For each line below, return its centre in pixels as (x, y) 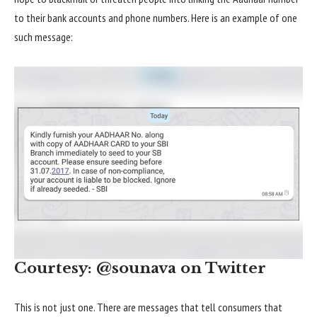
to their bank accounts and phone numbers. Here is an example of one (156, 17)
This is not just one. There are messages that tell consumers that (148, 307)
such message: (44, 36)
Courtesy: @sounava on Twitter (140, 268)
